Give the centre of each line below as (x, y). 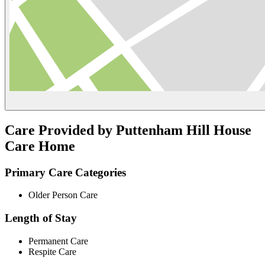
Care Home (40, 146)
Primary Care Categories (65, 172)
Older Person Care (63, 195)
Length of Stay (41, 218)
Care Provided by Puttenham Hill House (128, 130)
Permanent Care (58, 241)
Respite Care (52, 251)
